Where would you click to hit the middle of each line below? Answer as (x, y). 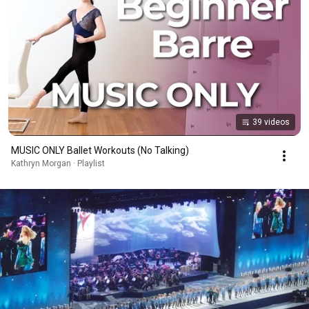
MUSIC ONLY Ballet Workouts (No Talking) (100, 150)
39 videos (271, 122)
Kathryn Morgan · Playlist (58, 163)
